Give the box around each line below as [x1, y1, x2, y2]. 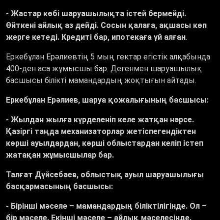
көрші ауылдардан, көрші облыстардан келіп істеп [6, 138, 203, 148]
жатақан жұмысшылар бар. [6, 150, 114, 160]
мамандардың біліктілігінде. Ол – [76, 201, 207, 211]
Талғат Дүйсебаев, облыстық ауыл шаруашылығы [6, 170, 204, 180]
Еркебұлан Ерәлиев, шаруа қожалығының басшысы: [6, 95, 209, 105]
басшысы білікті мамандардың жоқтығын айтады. [6, 76, 196, 85]
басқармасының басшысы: [6, 182, 113, 192]
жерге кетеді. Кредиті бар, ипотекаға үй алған [6, 32, 186, 42]
